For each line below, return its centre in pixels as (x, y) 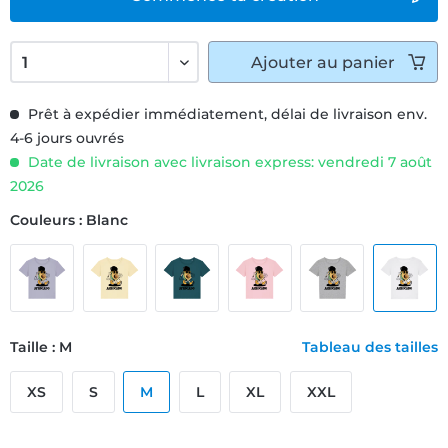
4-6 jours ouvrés (67, 137)
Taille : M (41, 346)
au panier (355, 62)
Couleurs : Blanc (69, 219)
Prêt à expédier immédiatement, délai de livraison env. (225, 113)
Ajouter (281, 62)
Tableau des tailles (370, 346)
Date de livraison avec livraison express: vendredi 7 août (228, 161)
